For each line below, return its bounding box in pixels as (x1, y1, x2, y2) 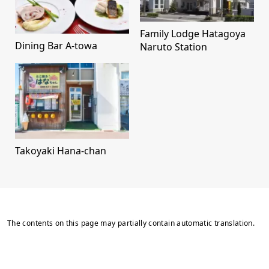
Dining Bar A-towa (15, 39, 97, 53)
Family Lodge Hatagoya (140, 26, 246, 40)
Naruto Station (140, 40, 207, 53)
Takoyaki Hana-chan (15, 144, 106, 157)
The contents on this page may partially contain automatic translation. (7, 217, 255, 228)
